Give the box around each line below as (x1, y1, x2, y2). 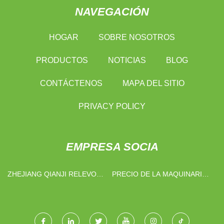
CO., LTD (7, 181, 37, 189)
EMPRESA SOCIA (65, 140, 158, 153)
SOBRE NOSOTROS (98, 32, 175, 41)
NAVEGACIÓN (75, 5, 149, 18)
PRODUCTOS (36, 55, 88, 64)
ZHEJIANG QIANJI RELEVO (7, 169, 44, 178)
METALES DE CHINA (112, 192, 179, 201)
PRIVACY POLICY (78, 101, 145, 110)
